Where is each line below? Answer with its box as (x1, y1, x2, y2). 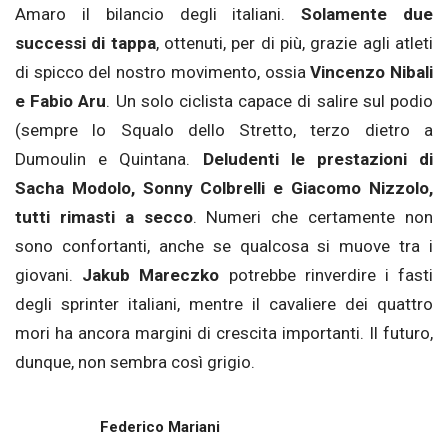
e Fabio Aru (15, 90, 107, 111)
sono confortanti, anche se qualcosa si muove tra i (15, 235, 433, 256)
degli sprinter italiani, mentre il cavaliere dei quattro (15, 293, 433, 314)
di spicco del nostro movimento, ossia (15, 61, 311, 82)
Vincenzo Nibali (310, 61, 434, 82)
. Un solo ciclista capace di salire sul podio (106, 90, 434, 111)
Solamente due (301, 3, 434, 24)
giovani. (15, 264, 83, 285)
